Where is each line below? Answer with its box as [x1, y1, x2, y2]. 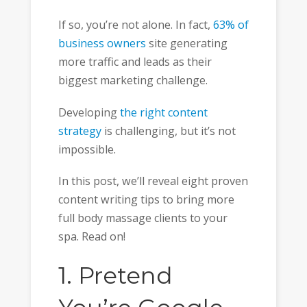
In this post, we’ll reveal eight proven [58, 173, 248, 189]
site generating [145, 36, 228, 51]
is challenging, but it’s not [101, 123, 236, 138]
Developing [58, 104, 120, 120]
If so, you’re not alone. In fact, [58, 17, 213, 33]
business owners [58, 36, 146, 51]
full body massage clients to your [58, 210, 228, 226]
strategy [58, 123, 101, 138]
